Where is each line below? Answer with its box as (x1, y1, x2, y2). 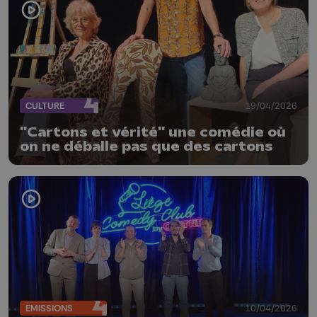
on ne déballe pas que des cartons (20, 139, 273, 155)
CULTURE (25, 99, 64, 112)
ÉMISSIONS (25, 302, 73, 314)
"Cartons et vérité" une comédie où (20, 125, 286, 141)
